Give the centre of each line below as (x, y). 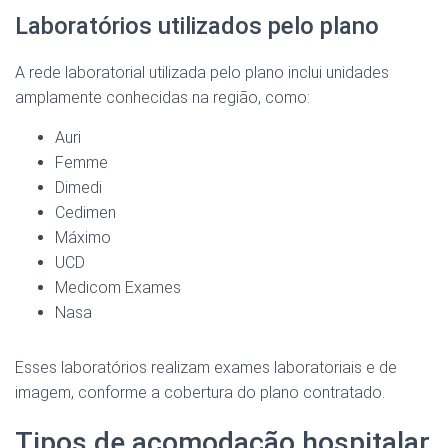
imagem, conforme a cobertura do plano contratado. (200, 393)
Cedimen (85, 213)
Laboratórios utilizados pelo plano (197, 26)
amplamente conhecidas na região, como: (162, 98)
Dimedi (78, 188)
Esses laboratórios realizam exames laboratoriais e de (206, 368)
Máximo (83, 238)
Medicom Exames (118, 288)
